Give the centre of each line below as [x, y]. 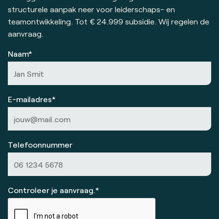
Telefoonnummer [40, 144]
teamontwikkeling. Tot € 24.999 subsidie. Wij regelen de [109, 21]
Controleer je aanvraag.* [54, 190]
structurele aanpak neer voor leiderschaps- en [91, 9]
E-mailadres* [32, 99]
